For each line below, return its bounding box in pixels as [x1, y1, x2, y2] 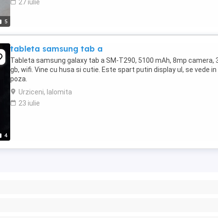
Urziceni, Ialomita [18, 88, 72, 96]
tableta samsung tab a [10, 44, 103, 54]
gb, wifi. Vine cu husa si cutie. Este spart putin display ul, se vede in [10, 66, 217, 73]
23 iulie [18, 99, 40, 107]
